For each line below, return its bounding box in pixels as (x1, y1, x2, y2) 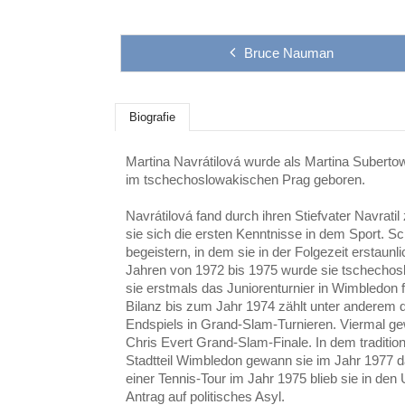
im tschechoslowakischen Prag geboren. (126, 171, 366, 187)
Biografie (129, 110, 176, 124)
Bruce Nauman (243, 45, 334, 61)
